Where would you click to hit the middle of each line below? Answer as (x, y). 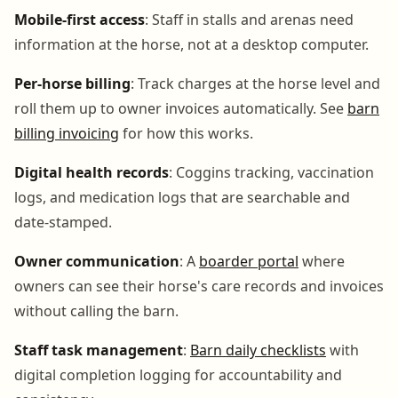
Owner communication (97, 261)
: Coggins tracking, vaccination (271, 172)
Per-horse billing (72, 83)
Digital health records (92, 172)
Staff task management (99, 350)
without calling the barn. (96, 310)
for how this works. (186, 133)
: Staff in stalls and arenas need (249, 19)
